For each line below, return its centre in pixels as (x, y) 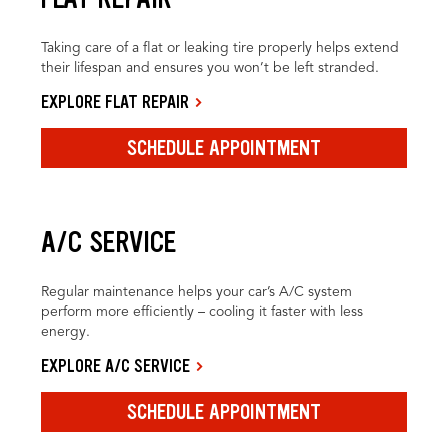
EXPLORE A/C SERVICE (116, 366)
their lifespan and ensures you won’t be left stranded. (210, 68)
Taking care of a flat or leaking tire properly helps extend (220, 48)
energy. (66, 332)
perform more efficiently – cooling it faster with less (202, 312)
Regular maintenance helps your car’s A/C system (197, 292)
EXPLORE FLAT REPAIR (115, 102)
